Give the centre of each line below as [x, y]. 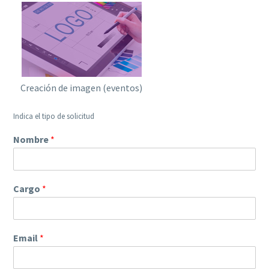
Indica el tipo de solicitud [54, 116]
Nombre [32, 139]
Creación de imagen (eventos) [81, 87]
